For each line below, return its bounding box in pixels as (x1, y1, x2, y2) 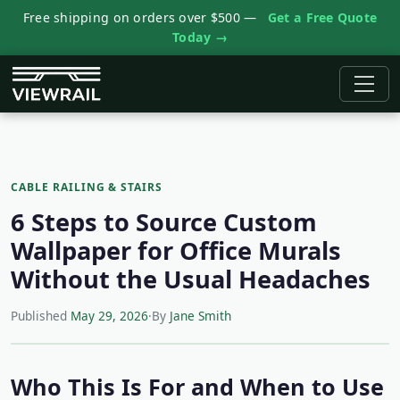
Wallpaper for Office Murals (11, 234, 341, 267)
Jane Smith (170, 307, 231, 324)
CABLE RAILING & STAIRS (11, 179, 163, 195)
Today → (172, 29, 228, 46)
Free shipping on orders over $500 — (22, 9, 261, 26)
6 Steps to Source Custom (11, 205, 317, 238)
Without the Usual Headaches (11, 262, 371, 296)
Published (11, 307, 71, 324)
